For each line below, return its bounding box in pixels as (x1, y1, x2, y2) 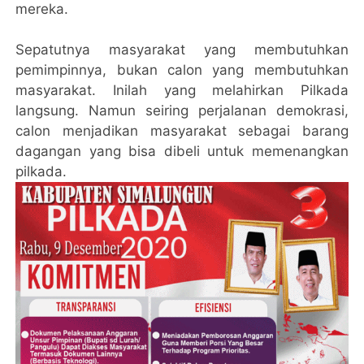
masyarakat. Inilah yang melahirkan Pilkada (15, 81, 349, 98)
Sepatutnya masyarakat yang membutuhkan (15, 41, 349, 58)
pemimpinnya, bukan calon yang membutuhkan (15, 61, 349, 78)
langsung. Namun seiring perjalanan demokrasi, (15, 102, 349, 119)
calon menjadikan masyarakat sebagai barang (15, 122, 349, 139)
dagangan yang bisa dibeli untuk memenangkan (15, 142, 349, 159)
